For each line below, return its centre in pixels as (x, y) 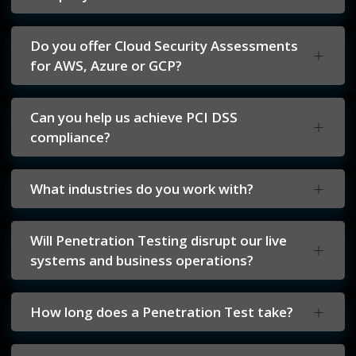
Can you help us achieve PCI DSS (134, 118)
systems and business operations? (142, 261)
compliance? (70, 137)
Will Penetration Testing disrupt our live (159, 241)
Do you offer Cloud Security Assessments (164, 46)
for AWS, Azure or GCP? (106, 66)
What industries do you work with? (142, 189)
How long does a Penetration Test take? (162, 312)
